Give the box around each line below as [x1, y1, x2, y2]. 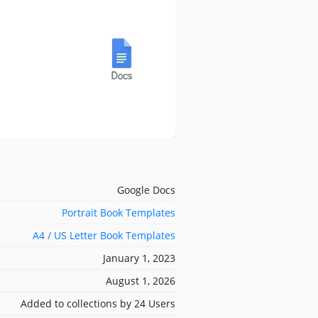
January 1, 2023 [103, 251, 175, 265]
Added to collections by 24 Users [21, 296, 175, 310]
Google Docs [117, 182, 175, 197]
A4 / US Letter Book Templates [33, 228, 175, 242]
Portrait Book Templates [62, 205, 175, 219]
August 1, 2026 [106, 273, 175, 287]
